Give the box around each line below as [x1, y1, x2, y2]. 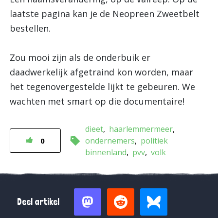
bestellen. [10, 22, 51, 34]
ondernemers [85, 135, 135, 146]
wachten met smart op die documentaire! [10, 95, 184, 107]
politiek [141, 135, 168, 146]
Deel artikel [17, 196, 59, 207]
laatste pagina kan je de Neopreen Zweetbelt [10, 8, 200, 19]
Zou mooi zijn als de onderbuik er [10, 52, 150, 63]
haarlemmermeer [109, 124, 173, 134]
